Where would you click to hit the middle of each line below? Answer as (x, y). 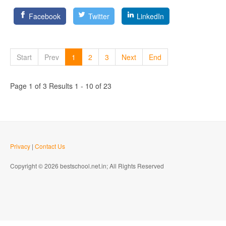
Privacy (20, 146)
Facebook (45, 16)
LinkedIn (151, 16)
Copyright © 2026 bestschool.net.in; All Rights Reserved (87, 166)
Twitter (99, 16)
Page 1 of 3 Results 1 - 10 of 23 (61, 86)
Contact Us (50, 146)
